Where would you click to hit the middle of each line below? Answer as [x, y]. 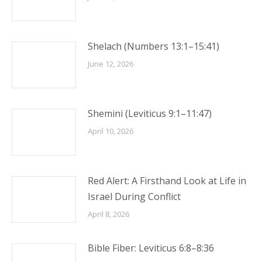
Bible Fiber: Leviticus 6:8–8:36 [151, 248]
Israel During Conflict [134, 196]
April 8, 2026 [108, 214]
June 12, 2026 [111, 64]
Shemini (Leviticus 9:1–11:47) [150, 113]
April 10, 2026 [111, 131]
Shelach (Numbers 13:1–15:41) [154, 46]
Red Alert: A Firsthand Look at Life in [167, 181]
